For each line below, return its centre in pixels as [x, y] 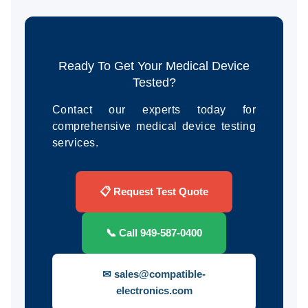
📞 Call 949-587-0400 [154, 233]
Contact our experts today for [154, 110]
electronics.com [154, 291]
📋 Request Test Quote [154, 192]
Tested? [154, 83]
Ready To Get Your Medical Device [154, 66]
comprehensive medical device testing [154, 126]
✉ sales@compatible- [154, 274]
